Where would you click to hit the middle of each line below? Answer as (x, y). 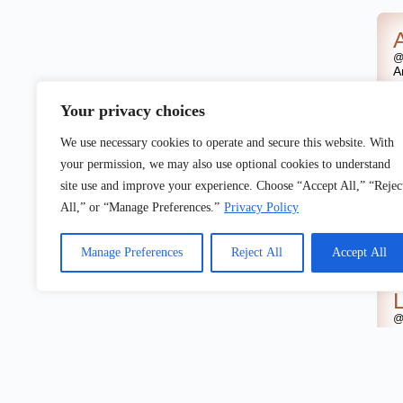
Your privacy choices (133, 111)
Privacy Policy (261, 207)
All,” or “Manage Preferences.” (140, 207)
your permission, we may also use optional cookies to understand (225, 164)
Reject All (257, 252)
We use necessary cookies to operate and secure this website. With (227, 143)
